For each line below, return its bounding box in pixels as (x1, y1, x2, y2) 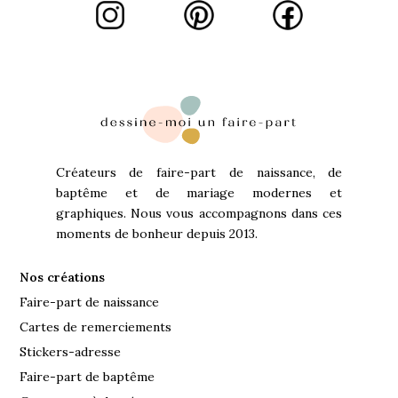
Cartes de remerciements (20, 318, 172, 335)
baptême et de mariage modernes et (55, 184, 343, 201)
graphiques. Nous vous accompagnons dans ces (55, 204, 343, 221)
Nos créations (20, 268, 106, 285)
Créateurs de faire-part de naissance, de (55, 163, 343, 180)
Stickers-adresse (20, 343, 122, 360)
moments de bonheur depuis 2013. (55, 225, 258, 242)
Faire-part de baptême (20, 368, 155, 385)
